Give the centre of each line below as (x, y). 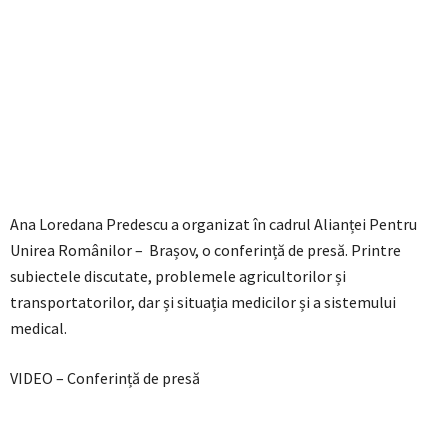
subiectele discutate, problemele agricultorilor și (178, 276)
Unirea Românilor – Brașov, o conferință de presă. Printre (205, 250)
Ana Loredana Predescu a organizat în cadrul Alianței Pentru (213, 224)
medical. (38, 328)
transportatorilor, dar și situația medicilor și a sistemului (203, 302)
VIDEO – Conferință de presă (105, 378)
